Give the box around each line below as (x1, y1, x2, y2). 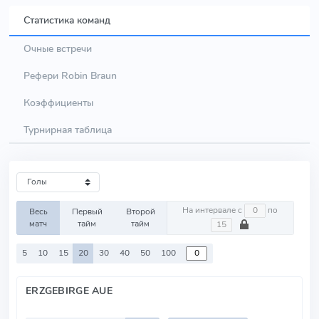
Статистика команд (23, 12, 110, 27)
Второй (125, 205, 155, 217)
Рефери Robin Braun (23, 68, 117, 83)
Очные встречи (23, 41, 92, 56)
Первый (71, 205, 103, 217)
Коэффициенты (23, 95, 93, 110)
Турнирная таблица (23, 122, 112, 137)
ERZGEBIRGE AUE (26, 283, 113, 298)
